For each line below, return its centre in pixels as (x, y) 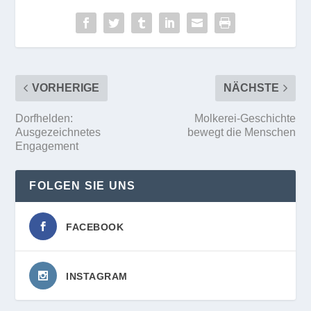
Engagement (47, 146)
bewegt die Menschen (241, 132)
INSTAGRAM (97, 276)
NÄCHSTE (251, 87)
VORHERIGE (66, 87)
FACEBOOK (95, 227)
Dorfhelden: (44, 118)
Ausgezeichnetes (58, 132)
